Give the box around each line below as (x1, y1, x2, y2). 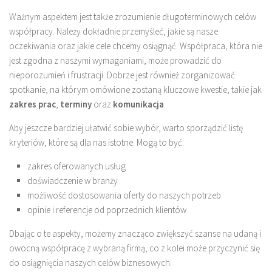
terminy (60, 98, 92, 110)
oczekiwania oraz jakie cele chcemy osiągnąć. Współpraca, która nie (9, 40, 262, 52)
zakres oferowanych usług (27, 160, 126, 172)
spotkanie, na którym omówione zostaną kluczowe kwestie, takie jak (9, 84, 262, 96)
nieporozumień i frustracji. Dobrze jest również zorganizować (9, 69, 235, 81)
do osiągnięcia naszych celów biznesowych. (9, 257, 172, 269)
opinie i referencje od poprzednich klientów (27, 204, 186, 216)
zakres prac (9, 98, 56, 110)
